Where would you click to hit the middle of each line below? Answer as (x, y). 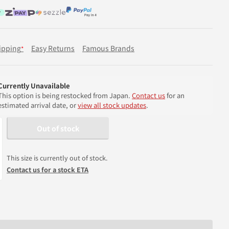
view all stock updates (112, 105)
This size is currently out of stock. (57, 158)
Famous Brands (108, 48)
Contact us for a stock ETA (48, 170)
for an (175, 95)
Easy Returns (53, 48)
